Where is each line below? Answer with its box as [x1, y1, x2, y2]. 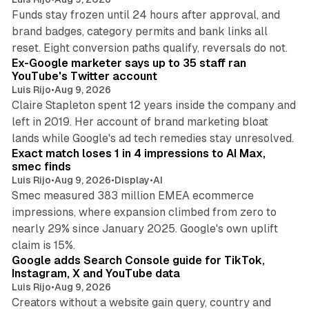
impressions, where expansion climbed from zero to [11, 206, 277, 219]
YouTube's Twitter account [11, 70, 157, 83]
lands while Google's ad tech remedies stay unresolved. [11, 132, 294, 146]
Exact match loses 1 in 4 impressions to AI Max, [11, 147, 266, 161]
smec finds [11, 160, 71, 174]
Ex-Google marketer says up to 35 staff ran [11, 57, 246, 70]
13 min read [238, 126, 284, 136]
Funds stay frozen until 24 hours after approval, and [11, 8, 280, 22]
